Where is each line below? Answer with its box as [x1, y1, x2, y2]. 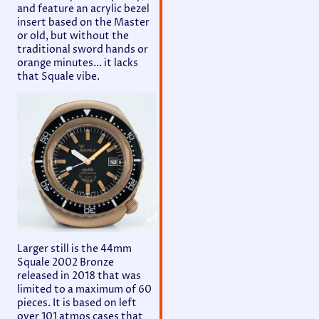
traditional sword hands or [17, 42, 148, 56]
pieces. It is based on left [17, 296, 137, 310]
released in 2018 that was [17, 269, 141, 283]
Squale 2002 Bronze [17, 256, 114, 270]
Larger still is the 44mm [17, 242, 132, 256]
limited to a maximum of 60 [17, 283, 152, 297]
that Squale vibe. [17, 69, 100, 83]
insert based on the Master [17, 15, 150, 29]
